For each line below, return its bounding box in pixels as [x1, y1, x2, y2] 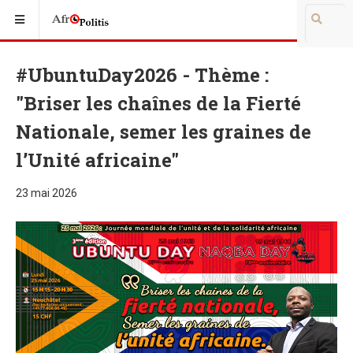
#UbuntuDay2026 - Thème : [16, 62, 269, 87]
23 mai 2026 [16, 187, 77, 199]
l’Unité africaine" [16, 147, 179, 173]
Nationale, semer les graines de [16, 119, 311, 144]
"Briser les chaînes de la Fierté [16, 91, 301, 116]
